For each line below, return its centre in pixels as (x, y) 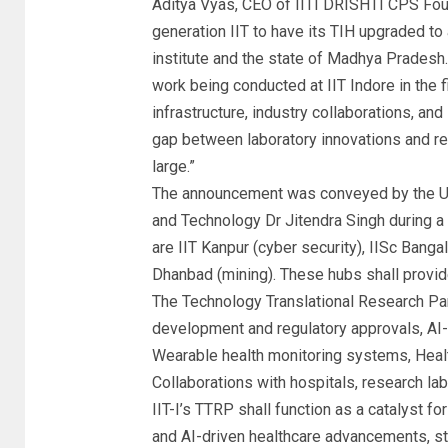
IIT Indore (360, 85)
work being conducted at (239, 85)
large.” (173, 166)
